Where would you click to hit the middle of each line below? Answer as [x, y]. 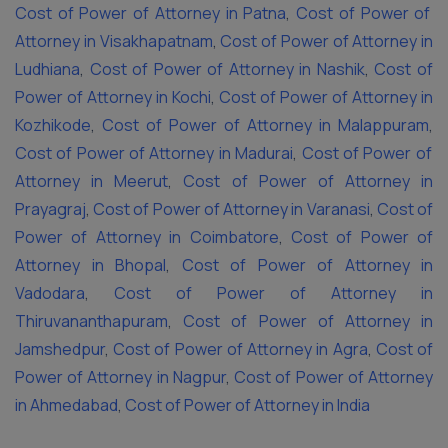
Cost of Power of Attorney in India [246, 405]
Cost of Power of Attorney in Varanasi [230, 209]
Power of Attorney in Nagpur [120, 377]
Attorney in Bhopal [90, 265]
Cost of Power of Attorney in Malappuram [262, 125]
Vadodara [50, 293]
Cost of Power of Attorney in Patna [151, 13]
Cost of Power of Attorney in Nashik [224, 69]
